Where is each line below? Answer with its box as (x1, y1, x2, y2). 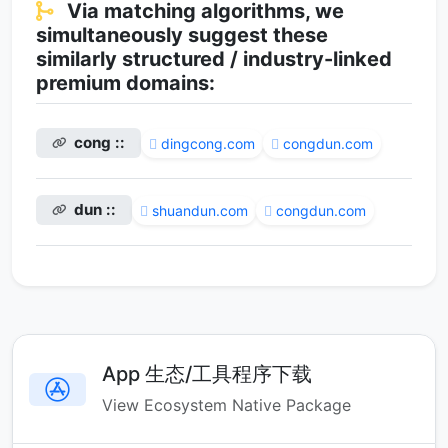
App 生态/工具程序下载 (102, 362, 312, 386)
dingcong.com (161, 134, 255, 152)
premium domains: (36, 71, 215, 95)
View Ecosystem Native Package (102, 395, 351, 415)
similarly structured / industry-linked (36, 47, 392, 71)
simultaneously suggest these (36, 23, 328, 47)
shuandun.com (152, 201, 248, 219)
